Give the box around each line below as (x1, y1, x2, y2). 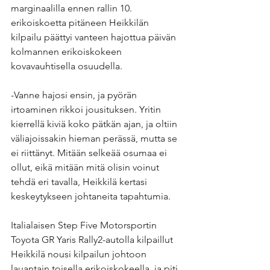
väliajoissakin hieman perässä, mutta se (11, 133, 180, 145)
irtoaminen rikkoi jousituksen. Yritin (11, 104, 163, 116)
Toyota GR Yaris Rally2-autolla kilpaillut (11, 234, 175, 246)
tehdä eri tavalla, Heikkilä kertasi (11, 176, 149, 188)
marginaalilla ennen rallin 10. (11, 2, 134, 14)
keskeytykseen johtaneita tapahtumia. (11, 190, 171, 202)
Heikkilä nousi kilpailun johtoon (11, 248, 149, 260)
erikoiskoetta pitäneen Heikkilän (11, 17, 151, 29)
